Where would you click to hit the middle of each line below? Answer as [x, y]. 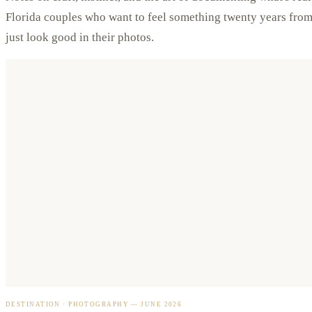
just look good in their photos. [80, 38]
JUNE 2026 [162, 304]
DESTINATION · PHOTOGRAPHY [68, 304]
